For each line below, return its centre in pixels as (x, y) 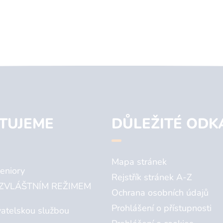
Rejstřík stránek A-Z (152, 177)
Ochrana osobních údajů (160, 193)
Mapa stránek (139, 162)
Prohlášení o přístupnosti (162, 208)
